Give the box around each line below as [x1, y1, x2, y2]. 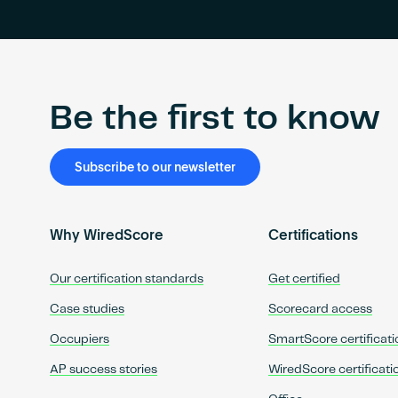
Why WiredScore [49, 228, 163, 243]
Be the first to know [49, 102, 380, 136]
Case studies [49, 302, 124, 315]
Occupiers [49, 332, 109, 346]
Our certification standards [49, 272, 203, 285]
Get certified [268, 272, 341, 285]
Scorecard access [268, 302, 373, 315]
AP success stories [49, 362, 157, 376]
